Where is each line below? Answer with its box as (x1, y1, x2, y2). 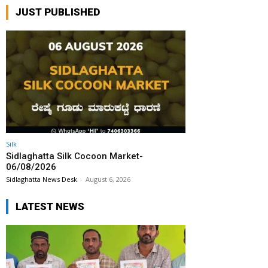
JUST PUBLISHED (16, 6, 100, 19)
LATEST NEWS (16, 200, 84, 213)
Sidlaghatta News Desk (6, 175, 77, 184)
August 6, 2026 (86, 175, 130, 184)
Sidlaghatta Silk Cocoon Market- (6, 151, 143, 162)
